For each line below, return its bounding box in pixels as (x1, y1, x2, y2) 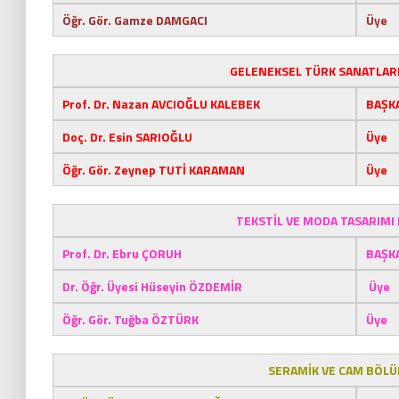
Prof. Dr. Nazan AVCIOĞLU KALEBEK (62, 94, 260, 113)
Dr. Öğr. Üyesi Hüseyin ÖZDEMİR (62, 277, 242, 296)
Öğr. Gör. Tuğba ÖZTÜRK (62, 310, 199, 329)
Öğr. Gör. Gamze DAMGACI (62, 11, 208, 29)
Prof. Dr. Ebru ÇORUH (62, 244, 182, 263)
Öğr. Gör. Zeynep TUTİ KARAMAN (62, 160, 245, 179)
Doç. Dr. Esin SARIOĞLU (62, 127, 192, 146)
